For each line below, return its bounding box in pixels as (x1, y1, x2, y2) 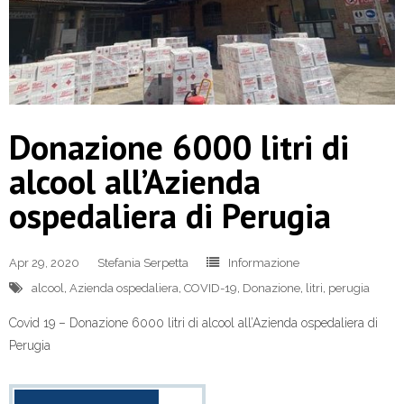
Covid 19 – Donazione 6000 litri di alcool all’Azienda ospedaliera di (9, 315, 378, 330)
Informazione (228, 255, 299, 270)
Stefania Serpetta (97, 255, 188, 270)
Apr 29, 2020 (9, 255, 79, 270)
